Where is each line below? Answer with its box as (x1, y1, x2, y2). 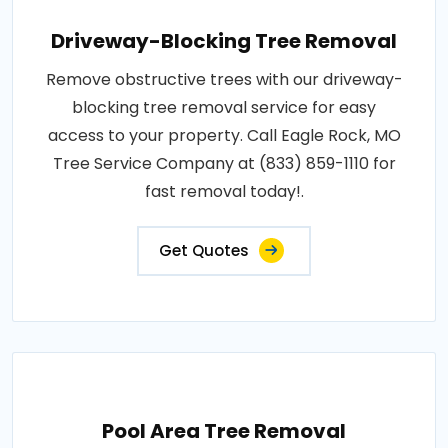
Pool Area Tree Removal (102, 417, 346, 446)
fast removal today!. (144, 180, 304, 204)
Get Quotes (159, 240, 249, 262)
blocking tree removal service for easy (72, 96, 376, 120)
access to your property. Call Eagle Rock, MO (47, 124, 401, 148)
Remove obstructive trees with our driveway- (45, 68, 403, 92)
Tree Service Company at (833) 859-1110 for (52, 152, 396, 176)
